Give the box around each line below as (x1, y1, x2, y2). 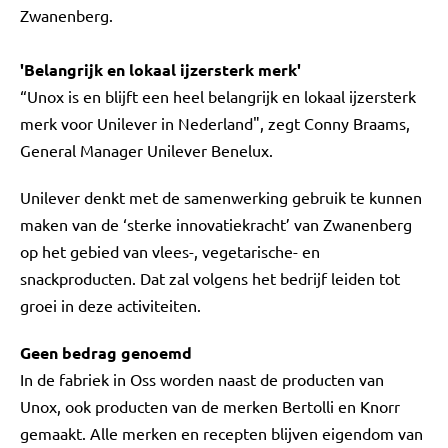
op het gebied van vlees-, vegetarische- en (20, 241, 320, 261)
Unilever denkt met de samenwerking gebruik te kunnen (20, 187, 422, 207)
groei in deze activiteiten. (20, 295, 201, 315)
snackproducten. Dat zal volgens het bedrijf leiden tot (20, 268, 400, 288)
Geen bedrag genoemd (20, 342, 192, 363)
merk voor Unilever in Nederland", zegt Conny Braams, (20, 113, 410, 133)
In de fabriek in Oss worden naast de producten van (20, 369, 384, 389)
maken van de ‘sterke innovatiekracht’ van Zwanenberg (20, 214, 412, 234)
